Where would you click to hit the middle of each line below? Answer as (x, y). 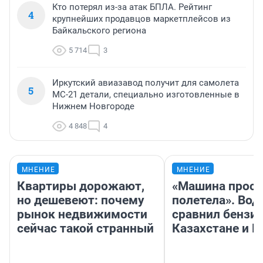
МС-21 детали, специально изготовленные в (146, 94)
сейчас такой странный (85, 228)
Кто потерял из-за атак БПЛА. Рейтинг (132, 7)
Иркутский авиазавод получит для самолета (146, 82)
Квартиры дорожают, (81, 186)
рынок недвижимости (82, 214)
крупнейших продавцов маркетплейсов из (141, 18)
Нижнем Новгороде (93, 106)
